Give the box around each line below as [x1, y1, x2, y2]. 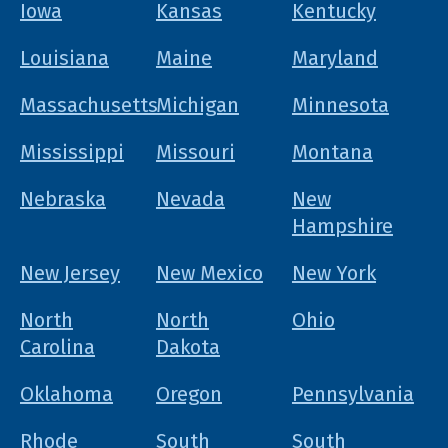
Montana [291, 139, 373, 164]
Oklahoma [20, 381, 113, 406]
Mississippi [20, 139, 124, 164]
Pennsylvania [291, 381, 414, 406]
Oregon [155, 381, 222, 406]
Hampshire [291, 213, 393, 238]
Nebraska [20, 186, 106, 211]
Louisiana [20, 45, 109, 70]
